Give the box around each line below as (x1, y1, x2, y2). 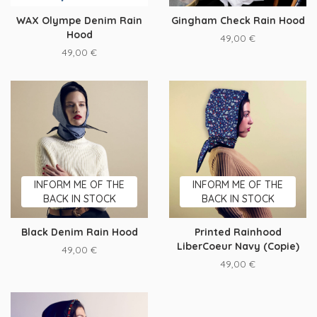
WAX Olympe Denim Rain (16, 14, 142, 27)
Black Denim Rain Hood (21, 226, 138, 238)
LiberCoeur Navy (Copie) (176, 240, 299, 253)
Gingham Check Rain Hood (171, 14, 305, 27)
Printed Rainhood (194, 226, 282, 238)
